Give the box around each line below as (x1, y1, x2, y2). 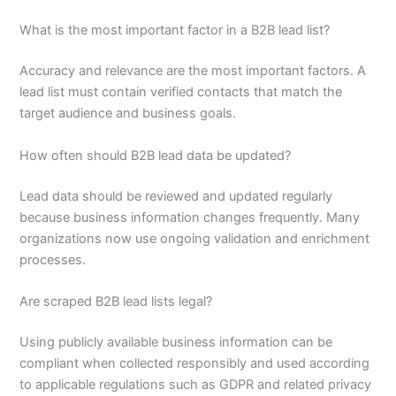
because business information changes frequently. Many (19, 209, 361, 225)
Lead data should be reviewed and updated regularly (19, 187, 333, 204)
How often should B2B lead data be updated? (19, 147, 292, 164)
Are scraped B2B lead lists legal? (19, 293, 213, 309)
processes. (19, 251, 87, 268)
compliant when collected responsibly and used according (19, 354, 370, 371)
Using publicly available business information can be (19, 333, 333, 350)
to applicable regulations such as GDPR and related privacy (19, 376, 372, 392)
